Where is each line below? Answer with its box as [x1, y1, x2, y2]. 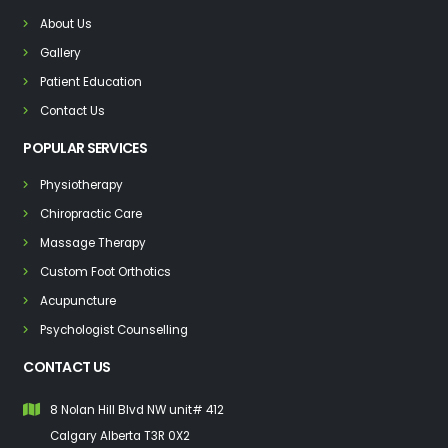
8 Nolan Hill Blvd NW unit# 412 [50, 402, 225, 419]
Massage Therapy [40, 235, 147, 252]
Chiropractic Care [40, 206, 143, 223]
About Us [40, 16, 93, 33]
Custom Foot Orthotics [40, 264, 172, 281]
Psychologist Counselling [40, 322, 189, 339]
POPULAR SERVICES [23, 138, 147, 159]
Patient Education [40, 74, 143, 91]
